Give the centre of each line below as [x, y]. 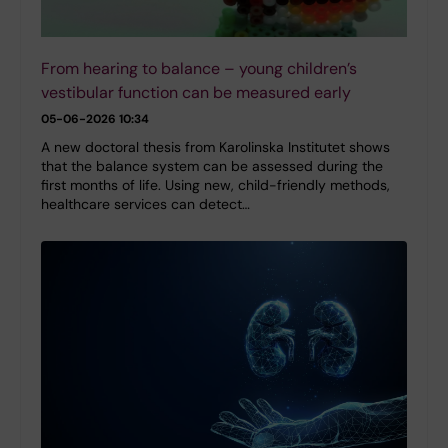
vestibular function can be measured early [196, 93]
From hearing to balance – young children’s [199, 69]
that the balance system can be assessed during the [212, 166]
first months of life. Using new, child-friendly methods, [215, 185]
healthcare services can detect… [145, 204]
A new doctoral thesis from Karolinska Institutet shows [215, 147]
